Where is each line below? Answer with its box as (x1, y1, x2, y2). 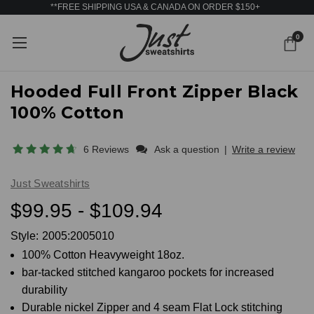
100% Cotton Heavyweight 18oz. (22, 248, 185, 261)
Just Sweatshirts (11, 177, 90, 189)
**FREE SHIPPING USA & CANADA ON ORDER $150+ (50, 2, 260, 12)
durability (22, 283, 68, 296)
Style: (11, 229, 39, 242)
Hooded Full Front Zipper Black (11, 81, 299, 102)
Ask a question (154, 143, 219, 155)
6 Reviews (83, 143, 132, 155)
